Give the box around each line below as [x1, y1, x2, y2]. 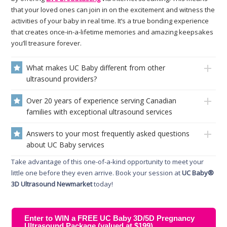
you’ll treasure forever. [11, 39, 82, 48]
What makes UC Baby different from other [26, 63, 166, 73]
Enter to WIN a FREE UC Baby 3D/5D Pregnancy [24, 214, 195, 223]
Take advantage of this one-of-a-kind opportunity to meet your [11, 157, 204, 167]
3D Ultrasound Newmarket [11, 179, 93, 189]
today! [92, 179, 113, 189]
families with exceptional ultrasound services [26, 107, 173, 117]
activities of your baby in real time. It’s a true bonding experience [11, 16, 209, 26]
